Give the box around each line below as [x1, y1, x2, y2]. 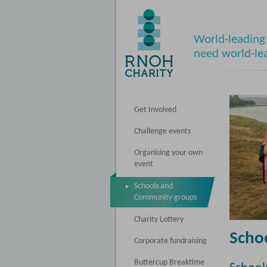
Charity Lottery [134, 215, 184, 224]
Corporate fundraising [134, 237, 207, 246]
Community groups [134, 193, 197, 203]
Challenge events [134, 127, 191, 136]
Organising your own [134, 148, 203, 157]
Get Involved [134, 105, 176, 114]
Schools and [134, 182, 173, 191]
